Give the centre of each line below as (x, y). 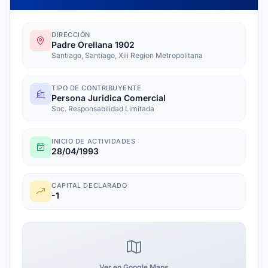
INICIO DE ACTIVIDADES (94, 141)
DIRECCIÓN (71, 35)
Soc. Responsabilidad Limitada (103, 109)
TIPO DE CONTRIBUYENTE (97, 88)
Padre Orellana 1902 (93, 45)
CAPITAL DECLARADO (89, 185)
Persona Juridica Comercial (109, 98)
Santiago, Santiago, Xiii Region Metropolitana (127, 55)
